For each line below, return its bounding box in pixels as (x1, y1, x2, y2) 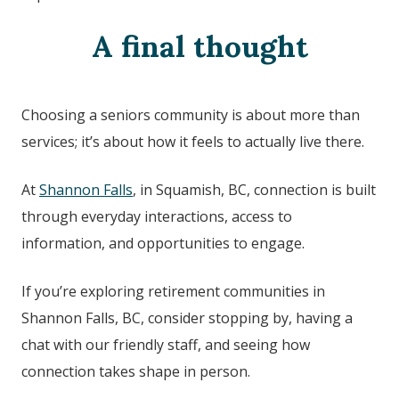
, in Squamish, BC (133, 179, 247, 199)
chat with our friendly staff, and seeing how (21, 334, 310, 354)
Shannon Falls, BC (21, 307, 141, 328)
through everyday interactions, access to (21, 206, 292, 226)
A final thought (91, 28, 308, 66)
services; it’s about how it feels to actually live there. (21, 131, 364, 151)
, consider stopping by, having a (141, 307, 353, 328)
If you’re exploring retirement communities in (21, 281, 325, 301)
